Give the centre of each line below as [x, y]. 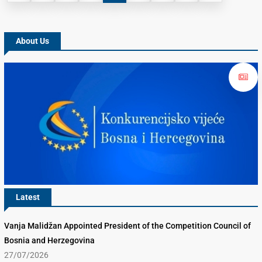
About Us [32, 41]
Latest [28, 197]
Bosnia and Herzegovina [49, 241]
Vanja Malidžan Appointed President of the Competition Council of [127, 226]
